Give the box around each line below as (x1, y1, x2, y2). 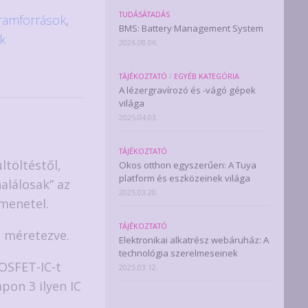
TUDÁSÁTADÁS (119, 10, 170, 19)
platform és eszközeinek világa (119, 172, 250, 184)
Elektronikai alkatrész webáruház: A (119, 234, 269, 246)
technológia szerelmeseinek (119, 247, 238, 259)
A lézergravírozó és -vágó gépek (119, 84, 256, 96)
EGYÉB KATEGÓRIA (174, 71, 239, 81)
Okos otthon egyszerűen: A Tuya (119, 159, 256, 171)
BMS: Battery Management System (119, 22, 263, 34)
